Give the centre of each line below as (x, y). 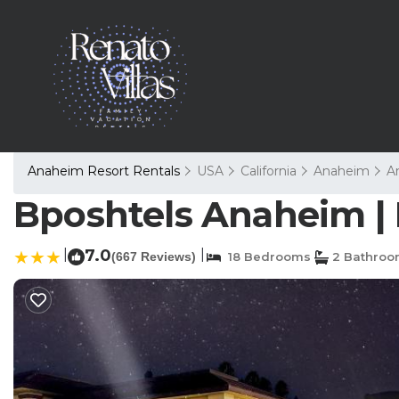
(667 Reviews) (154, 256)
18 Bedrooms (266, 256)
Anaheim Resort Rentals (106, 171)
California (269, 171)
